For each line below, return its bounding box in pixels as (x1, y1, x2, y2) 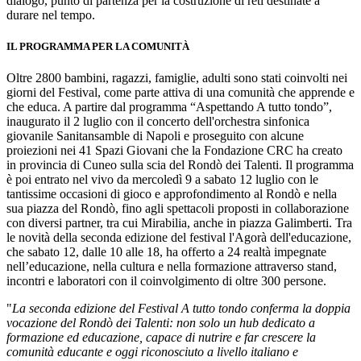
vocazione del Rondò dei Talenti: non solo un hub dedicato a (6, 316, 315, 330)
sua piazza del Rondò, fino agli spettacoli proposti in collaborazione (6, 201, 349, 216)
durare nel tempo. (6, 7, 98, 22)
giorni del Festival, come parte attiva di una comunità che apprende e (6, 85, 355, 100)
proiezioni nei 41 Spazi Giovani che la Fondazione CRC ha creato (6, 143, 342, 158)
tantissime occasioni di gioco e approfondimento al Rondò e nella (6, 187, 337, 201)
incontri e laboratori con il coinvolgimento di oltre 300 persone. (6, 274, 326, 288)
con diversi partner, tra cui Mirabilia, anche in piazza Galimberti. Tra (6, 216, 352, 230)
